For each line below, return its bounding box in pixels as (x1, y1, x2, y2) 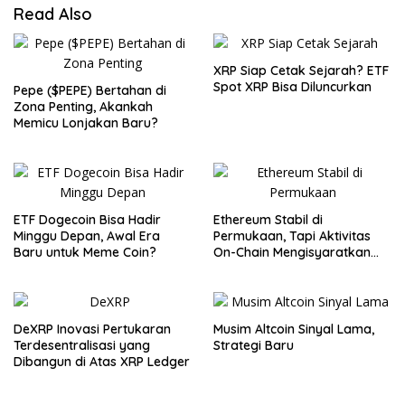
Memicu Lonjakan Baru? (14, 114, 158, 131)
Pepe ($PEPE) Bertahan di (14, 81, 166, 99)
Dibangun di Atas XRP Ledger (14, 353, 190, 370)
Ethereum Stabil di (213, 211, 323, 228)
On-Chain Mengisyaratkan (213, 243, 371, 260)
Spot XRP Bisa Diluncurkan (213, 78, 372, 95)
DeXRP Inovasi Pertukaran (14, 320, 171, 337)
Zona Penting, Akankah (14, 98, 153, 115)
